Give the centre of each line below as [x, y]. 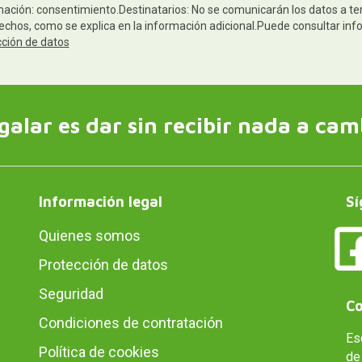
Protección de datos [103, 264]
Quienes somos [89, 235]
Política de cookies [99, 351]
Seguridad [71, 293]
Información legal [100, 201]
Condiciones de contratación [130, 322]
